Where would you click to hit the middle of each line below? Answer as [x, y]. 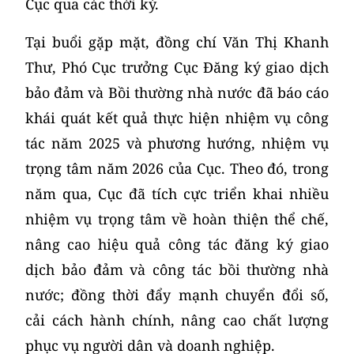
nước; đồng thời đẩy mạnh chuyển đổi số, [177, 295]
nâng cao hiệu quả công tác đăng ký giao [177, 244]
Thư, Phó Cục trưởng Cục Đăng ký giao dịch [177, 67]
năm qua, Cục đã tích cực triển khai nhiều [177, 194]
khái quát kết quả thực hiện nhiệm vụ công [177, 118]
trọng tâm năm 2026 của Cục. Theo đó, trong [177, 168]
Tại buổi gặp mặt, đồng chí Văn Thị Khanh [177, 42]
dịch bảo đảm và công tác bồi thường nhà [177, 269]
